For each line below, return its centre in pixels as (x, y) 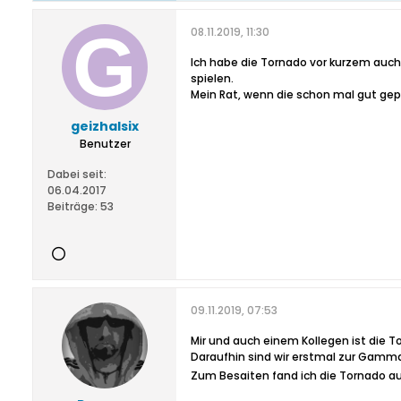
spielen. (212, 78)
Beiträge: (73, 206)
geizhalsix (105, 126)
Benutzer (105, 144)
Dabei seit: (77, 174)
